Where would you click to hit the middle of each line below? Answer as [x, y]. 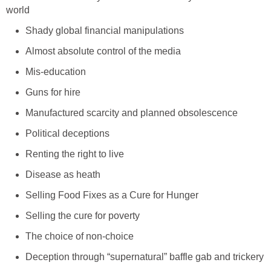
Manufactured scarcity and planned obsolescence [132, 113]
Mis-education [56, 72]
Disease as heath [63, 175]
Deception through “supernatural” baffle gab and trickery [145, 257]
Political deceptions [67, 134]
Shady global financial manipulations [105, 31]
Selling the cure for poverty [83, 216]
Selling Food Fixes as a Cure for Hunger [112, 195]
